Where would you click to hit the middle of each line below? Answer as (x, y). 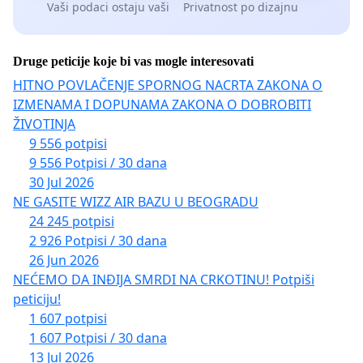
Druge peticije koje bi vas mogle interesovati (133, 62)
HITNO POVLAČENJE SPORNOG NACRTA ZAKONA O (168, 85)
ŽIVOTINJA (44, 124)
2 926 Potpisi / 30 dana (98, 241)
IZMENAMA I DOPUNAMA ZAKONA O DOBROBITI (162, 105)
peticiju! (37, 299)
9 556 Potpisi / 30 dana (98, 163)
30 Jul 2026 (62, 183)
